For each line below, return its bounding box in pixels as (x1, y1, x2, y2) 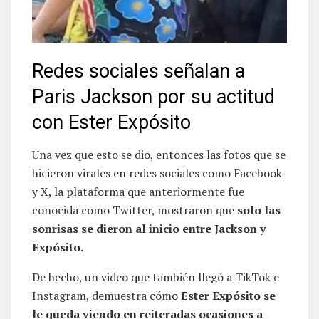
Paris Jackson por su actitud (32, 85, 275, 109)
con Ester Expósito (32, 111, 191, 135)
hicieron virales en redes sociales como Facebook (32, 165, 282, 182)
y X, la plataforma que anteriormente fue (32, 184, 244, 200)
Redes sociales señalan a (32, 60, 245, 83)
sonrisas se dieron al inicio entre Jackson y (32, 221, 266, 237)
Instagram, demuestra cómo (32, 288, 181, 304)
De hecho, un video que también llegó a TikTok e (32, 269, 279, 286)
